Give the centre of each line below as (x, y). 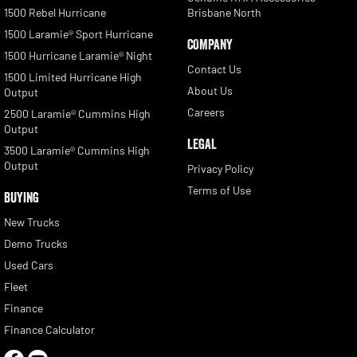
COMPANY (210, 44)
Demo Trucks (36, 243)
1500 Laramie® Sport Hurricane (78, 33)
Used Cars (29, 265)
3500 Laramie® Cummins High (77, 150)
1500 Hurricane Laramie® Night (78, 55)
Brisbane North (224, 12)
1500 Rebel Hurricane (55, 12)
